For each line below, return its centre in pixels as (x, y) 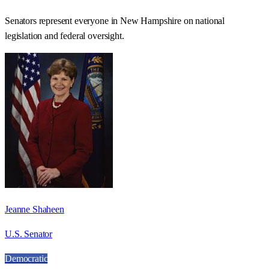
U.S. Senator (29, 234)
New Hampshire (151, 20)
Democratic (26, 258)
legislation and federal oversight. (65, 35)
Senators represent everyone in (63, 20)
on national (203, 20)
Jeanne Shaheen (35, 209)
